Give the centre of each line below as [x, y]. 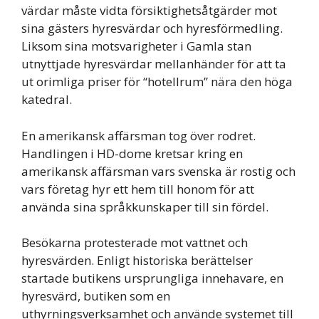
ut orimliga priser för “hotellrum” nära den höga [157, 82]
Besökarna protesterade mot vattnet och [135, 242]
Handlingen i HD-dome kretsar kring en [132, 153]
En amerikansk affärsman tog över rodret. [138, 135]
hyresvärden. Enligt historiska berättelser [137, 260]
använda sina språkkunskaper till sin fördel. [145, 206]
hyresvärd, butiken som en [96, 296]
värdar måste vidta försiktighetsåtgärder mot [149, 10]
